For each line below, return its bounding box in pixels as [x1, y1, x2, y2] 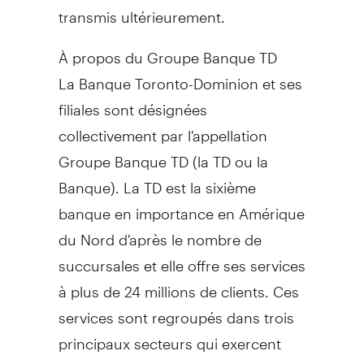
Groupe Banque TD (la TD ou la [58, 138, 268, 171]
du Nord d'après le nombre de [58, 216, 262, 249]
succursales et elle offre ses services [58, 242, 305, 275]
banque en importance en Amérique [58, 190, 305, 223]
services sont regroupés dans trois [58, 294, 294, 327]
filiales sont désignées [58, 86, 207, 119]
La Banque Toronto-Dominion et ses [58, 60, 302, 93]
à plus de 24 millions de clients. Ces [58, 268, 299, 301]
